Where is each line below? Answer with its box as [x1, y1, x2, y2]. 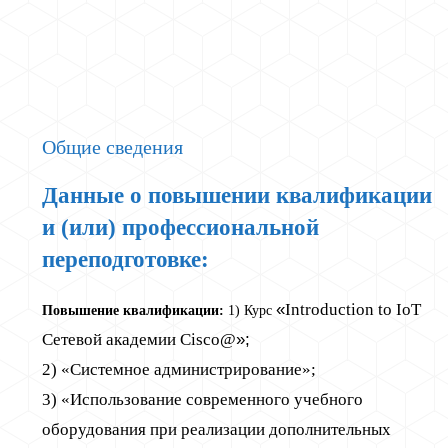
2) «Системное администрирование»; [42, 359, 316, 379]
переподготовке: [42, 246, 209, 272]
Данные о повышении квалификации [42, 182, 432, 208]
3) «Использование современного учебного [42, 389, 363, 409]
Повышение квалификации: [42, 302, 224, 318]
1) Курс [224, 302, 276, 318]
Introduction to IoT [285, 299, 421, 319]
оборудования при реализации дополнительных [42, 419, 391, 439]
